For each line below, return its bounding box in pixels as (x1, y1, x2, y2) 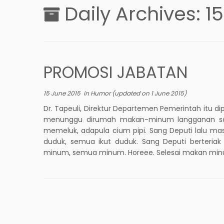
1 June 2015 (151, 88, 184, 97)
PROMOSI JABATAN (43, 60, 187, 83)
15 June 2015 (43, 88, 80, 97)
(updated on (112, 88, 151, 97)
